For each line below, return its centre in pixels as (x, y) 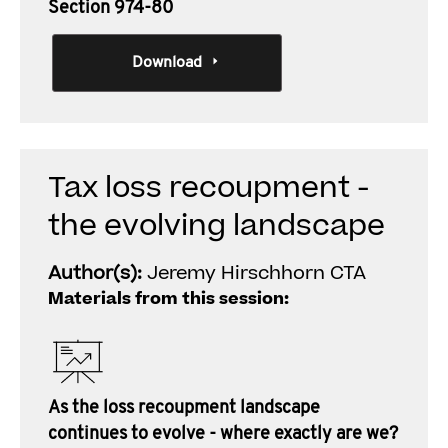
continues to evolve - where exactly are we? (223, 434)
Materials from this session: (168, 299)
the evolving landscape (216, 226)
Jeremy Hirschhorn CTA (256, 273)
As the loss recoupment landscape (184, 408)
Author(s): (97, 273)
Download (166, 63)
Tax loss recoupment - (209, 188)
